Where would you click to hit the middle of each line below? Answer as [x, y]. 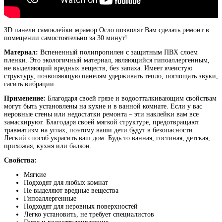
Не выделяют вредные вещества [71, 190]
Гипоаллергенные [50, 198]
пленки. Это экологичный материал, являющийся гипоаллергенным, [107, 60]
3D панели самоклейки [38, 30]
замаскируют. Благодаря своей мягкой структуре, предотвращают [102, 122]
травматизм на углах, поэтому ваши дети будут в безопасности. [99, 130]
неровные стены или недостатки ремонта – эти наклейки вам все [101, 114]
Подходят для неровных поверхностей [81, 206]
